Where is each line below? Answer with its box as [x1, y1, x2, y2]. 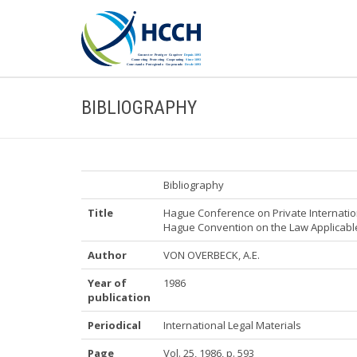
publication [88, 290, 151, 304]
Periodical [88, 318, 141, 332]
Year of [88, 276, 127, 290]
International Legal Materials [163, 318, 301, 332]
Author [88, 248, 127, 262]
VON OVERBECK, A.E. [163, 248, 260, 262]
